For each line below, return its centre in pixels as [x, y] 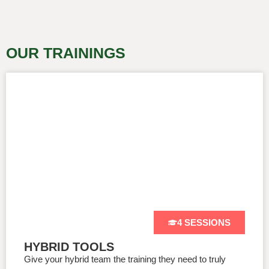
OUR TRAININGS [66, 53]
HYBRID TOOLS [69, 246]
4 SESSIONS [204, 222]
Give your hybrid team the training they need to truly [125, 259]
